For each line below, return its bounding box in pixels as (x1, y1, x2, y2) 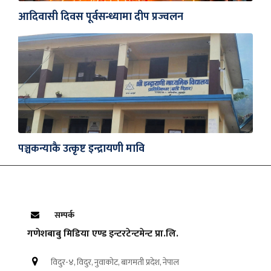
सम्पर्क (54, 207, 74, 222)
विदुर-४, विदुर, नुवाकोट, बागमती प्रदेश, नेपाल (49, 255, 179, 269)
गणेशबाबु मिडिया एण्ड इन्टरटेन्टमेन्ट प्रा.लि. (27, 225, 178, 242)
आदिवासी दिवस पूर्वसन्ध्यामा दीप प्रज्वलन (18, 7, 183, 26)
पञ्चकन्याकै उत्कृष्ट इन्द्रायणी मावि (18, 139, 145, 158)
